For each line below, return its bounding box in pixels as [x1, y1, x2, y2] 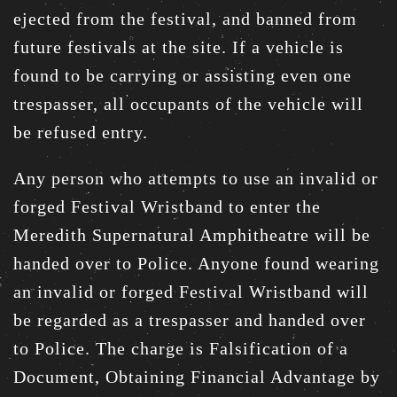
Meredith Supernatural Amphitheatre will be [13, 224, 370, 245]
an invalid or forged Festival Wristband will [13, 281, 369, 301]
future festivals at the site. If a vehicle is [13, 36, 344, 57]
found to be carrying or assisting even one [13, 65, 352, 85]
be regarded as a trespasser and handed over [13, 309, 366, 330]
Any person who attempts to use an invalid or [13, 167, 378, 188]
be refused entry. [13, 121, 148, 142]
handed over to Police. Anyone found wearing [13, 253, 379, 273]
